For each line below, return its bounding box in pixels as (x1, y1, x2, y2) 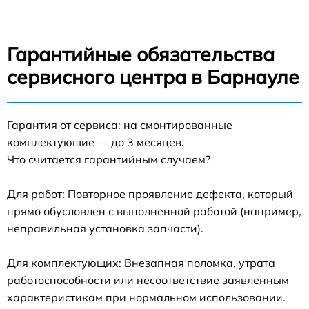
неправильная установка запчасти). (7, 221, 203, 235)
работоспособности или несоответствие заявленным (7, 272, 289, 287)
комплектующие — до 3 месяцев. (7, 134, 184, 149)
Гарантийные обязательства (7, 41, 275, 66)
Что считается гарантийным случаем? (7, 152, 210, 166)
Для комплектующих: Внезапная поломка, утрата (7, 255, 275, 270)
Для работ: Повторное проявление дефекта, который (7, 186, 293, 201)
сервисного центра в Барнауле (7, 64, 299, 89)
